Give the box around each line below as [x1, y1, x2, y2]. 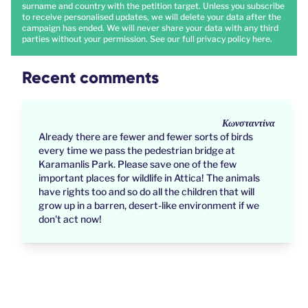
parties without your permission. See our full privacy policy [22, 34, 252, 45]
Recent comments [22, 67, 159, 88]
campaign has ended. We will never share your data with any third [22, 23, 278, 34]
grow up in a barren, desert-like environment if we [38, 199, 259, 212]
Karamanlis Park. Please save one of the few [38, 158, 236, 170]
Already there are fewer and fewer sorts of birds [38, 131, 253, 143]
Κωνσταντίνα [222, 117, 275, 129]
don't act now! [38, 213, 102, 225]
